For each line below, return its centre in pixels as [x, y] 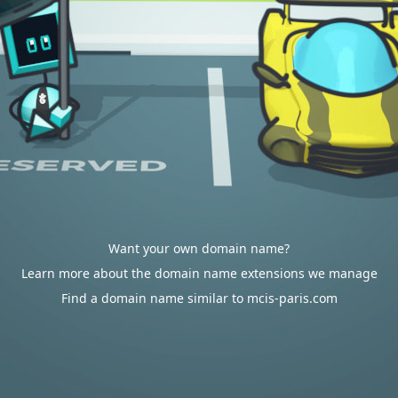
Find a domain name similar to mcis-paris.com [199, 298]
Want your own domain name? [199, 248]
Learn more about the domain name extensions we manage [199, 273]
